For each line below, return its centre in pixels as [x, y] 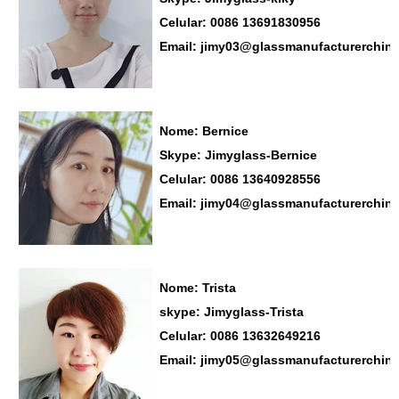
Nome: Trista [198, 287]
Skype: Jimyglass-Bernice [240, 155]
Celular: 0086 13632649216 [240, 335]
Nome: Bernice [206, 130]
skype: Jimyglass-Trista [232, 311]
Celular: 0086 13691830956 [240, 22]
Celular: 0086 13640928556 [240, 179]
